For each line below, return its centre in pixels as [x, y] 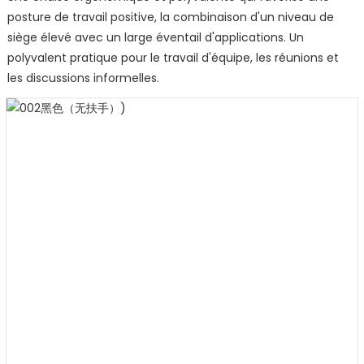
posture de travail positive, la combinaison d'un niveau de [170, 17]
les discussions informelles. [83, 78]
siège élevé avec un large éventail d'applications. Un [155, 38]
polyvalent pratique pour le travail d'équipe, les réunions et [173, 58]
